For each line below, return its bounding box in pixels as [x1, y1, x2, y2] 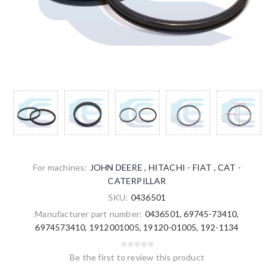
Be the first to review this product [70, 252, 204, 263]
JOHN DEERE [89, 162, 143, 173]
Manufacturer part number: [35, 209, 143, 220]
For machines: [33, 162, 87, 173]
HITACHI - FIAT [148, 162, 212, 173]
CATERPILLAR [108, 176, 166, 187]
